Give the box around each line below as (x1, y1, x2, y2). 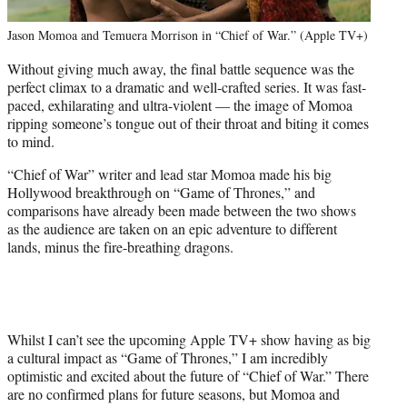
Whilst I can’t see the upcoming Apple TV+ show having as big (7, 330, 371, 350)
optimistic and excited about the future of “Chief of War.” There (7, 366, 369, 386)
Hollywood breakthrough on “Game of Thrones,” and (7, 183, 315, 203)
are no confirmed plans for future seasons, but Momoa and (7, 384, 340, 404)
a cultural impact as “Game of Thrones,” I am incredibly (7, 348, 328, 368)
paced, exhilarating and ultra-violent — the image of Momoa (7, 95, 352, 115)
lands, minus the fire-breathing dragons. (7, 237, 233, 257)
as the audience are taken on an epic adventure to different (7, 219, 337, 239)
